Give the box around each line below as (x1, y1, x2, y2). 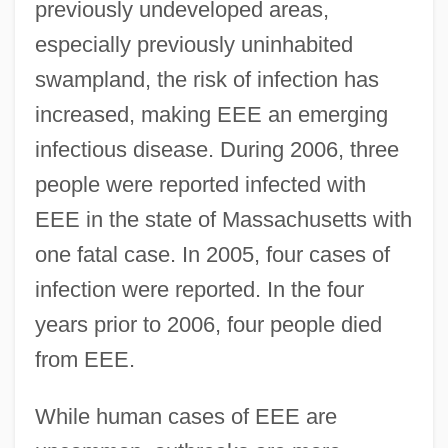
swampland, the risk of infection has (34, 66, 379, 92)
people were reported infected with (34, 171, 366, 197)
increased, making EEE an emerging (34, 101, 388, 127)
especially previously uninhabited (34, 31, 353, 57)
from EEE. (34, 346, 135, 372)
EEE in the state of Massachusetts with (34, 206, 412, 232)
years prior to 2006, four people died (34, 311, 382, 337)
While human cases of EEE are (34, 403, 337, 429)
